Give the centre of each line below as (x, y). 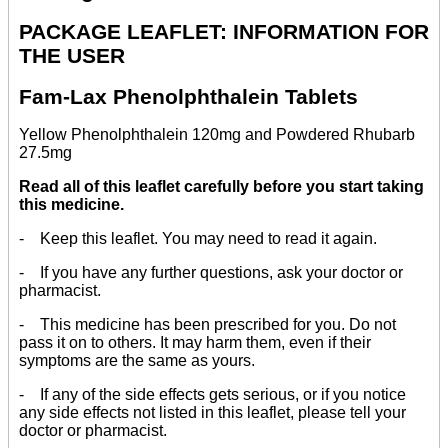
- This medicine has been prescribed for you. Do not (207, 325)
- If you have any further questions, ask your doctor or (211, 273)
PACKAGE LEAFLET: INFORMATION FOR (224, 31)
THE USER (72, 55)
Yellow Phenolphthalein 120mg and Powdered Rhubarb (217, 135)
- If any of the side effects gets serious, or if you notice (212, 395)
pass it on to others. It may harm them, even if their (195, 343)
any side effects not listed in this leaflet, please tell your (212, 413)
